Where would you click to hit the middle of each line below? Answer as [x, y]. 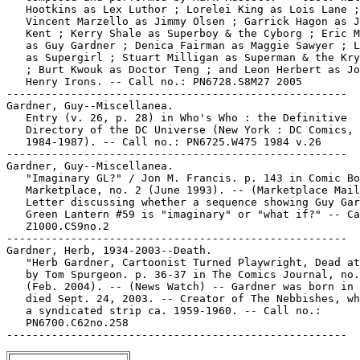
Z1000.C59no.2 [58, 226]
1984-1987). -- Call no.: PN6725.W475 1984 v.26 [164, 142]
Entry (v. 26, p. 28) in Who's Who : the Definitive [177, 118]
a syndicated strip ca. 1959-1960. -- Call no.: [164, 311]
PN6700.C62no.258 [67, 323]
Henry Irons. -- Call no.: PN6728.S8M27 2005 [154, 82]
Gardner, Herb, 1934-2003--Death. [109, 250]
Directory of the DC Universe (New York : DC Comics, [180, 130]
